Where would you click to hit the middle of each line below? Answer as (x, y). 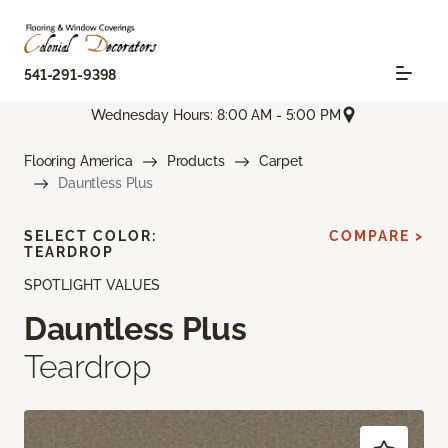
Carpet (280, 161)
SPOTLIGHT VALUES (92, 285)
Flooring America (78, 161)
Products (195, 161)
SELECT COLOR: (90, 236)
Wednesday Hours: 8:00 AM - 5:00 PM (216, 114)
